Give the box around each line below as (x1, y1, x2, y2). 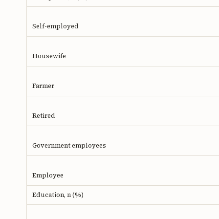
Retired (32, 111, 55, 120)
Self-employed (32, 22, 79, 31)
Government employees (32, 141, 106, 150)
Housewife (32, 52, 66, 61)
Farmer (32, 82, 54, 90)
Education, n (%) (32, 191, 84, 199)
